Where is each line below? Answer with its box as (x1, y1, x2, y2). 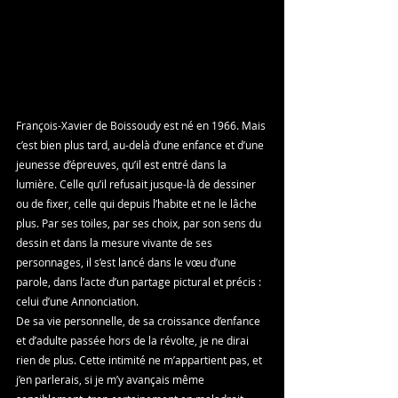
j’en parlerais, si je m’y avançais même (16, 372, 207, 386)
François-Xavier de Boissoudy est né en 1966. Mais (16, 118, 268, 132)
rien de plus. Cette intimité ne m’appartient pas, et (16, 353, 265, 367)
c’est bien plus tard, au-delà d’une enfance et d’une (16, 138, 267, 152)
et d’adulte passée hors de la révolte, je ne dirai (16, 333, 251, 347)
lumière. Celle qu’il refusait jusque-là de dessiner (16, 177, 259, 191)
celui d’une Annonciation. (16, 294, 139, 308)
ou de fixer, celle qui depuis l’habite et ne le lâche (16, 196, 259, 211)
